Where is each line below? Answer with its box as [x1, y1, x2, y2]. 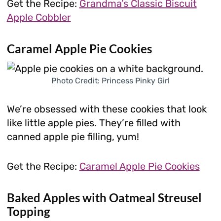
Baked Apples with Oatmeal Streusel [6, 190, 202, 205]
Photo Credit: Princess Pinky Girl [51, 75, 170, 85]
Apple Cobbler [6, 11, 71, 23]
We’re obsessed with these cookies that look [6, 103, 207, 115]
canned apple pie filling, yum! [6, 130, 139, 143]
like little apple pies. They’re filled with [6, 116, 181, 129]
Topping [6, 204, 50, 219]
